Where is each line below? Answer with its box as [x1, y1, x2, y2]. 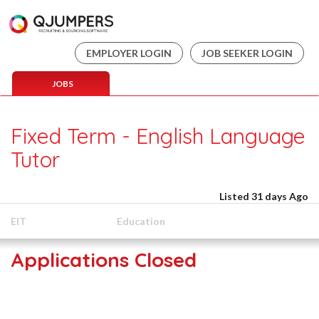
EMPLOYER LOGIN [86, 47, 172, 59]
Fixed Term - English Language [11, 122, 305, 150]
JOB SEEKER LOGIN [202, 47, 293, 59]
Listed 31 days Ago [217, 190, 308, 202]
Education [117, 215, 166, 227]
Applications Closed [11, 247, 197, 272]
